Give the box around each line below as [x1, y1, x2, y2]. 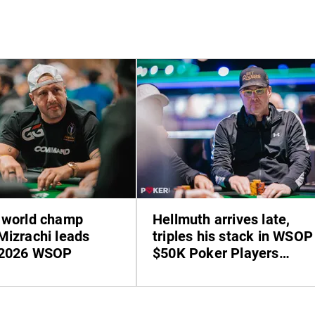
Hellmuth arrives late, [153, 210, 290, 228]
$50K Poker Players [153, 244, 279, 262]
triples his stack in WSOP [153, 227, 313, 245]
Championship [153, 261, 244, 278]
